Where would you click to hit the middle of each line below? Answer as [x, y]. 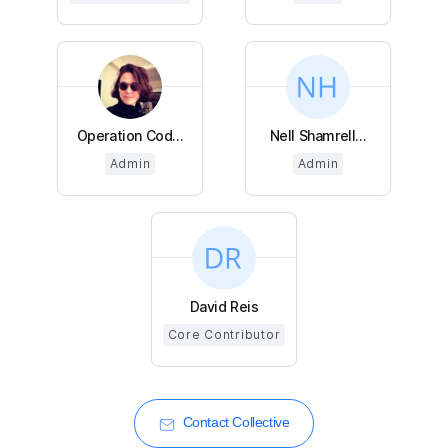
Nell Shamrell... [318, 136]
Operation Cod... [130, 136]
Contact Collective [236, 422]
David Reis [224, 307]
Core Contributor [224, 335]
